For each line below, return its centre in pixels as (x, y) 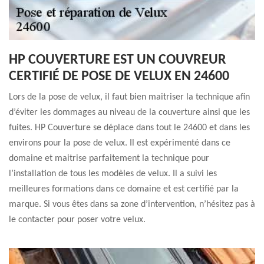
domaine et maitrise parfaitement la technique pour (109, 159)
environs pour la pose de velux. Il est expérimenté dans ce (120, 143)
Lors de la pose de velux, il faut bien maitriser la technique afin (129, 97)
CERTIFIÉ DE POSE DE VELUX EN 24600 (119, 77)
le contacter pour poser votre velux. (77, 220)
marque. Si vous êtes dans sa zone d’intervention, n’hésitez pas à (132, 204)
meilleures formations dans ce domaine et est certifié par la (124, 189)
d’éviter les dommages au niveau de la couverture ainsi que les (129, 113)
